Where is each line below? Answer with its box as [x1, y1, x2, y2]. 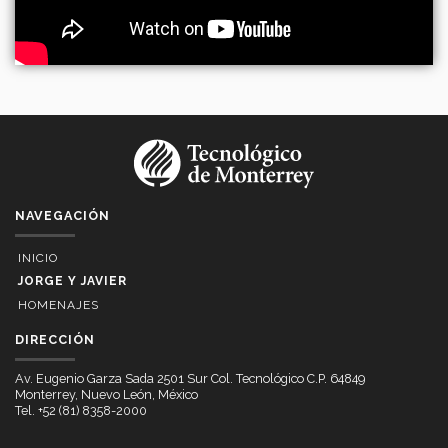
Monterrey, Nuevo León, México [15, 386, 198, 402]
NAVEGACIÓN [15, 207, 110, 223]
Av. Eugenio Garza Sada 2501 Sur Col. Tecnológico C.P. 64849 [15, 370, 365, 386]
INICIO [18, 250, 59, 265]
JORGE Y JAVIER [18, 274, 128, 289]
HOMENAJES [18, 297, 100, 312]
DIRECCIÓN [15, 331, 95, 347]
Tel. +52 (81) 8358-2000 [15, 402, 147, 418]
